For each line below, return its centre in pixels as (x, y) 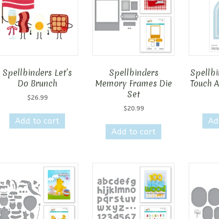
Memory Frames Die (133, 84)
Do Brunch (37, 84)
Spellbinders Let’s (37, 73)
